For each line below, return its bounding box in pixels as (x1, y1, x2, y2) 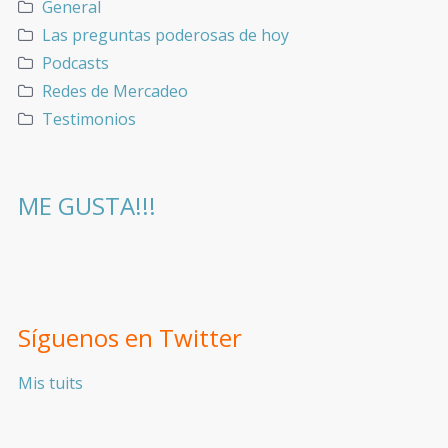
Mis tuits (18, 371, 83, 394)
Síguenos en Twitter (18, 320, 242, 354)
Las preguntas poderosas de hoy (42, 23, 289, 46)
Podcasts (42, 51, 109, 74)
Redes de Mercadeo (42, 79, 188, 102)
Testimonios (42, 107, 136, 130)
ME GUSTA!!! (18, 188, 156, 222)
